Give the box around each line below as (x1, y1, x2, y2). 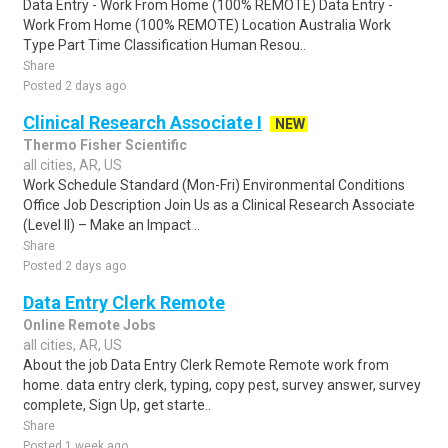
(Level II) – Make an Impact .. (23, 217, 200, 233)
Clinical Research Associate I (23, 112, 262, 133)
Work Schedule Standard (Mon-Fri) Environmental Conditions (23, 177, 405, 193)
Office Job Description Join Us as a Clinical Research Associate (23, 197, 415, 213)
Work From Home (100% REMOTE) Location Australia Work (23, 17, 391, 33)
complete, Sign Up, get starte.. (23, 397, 211, 413)
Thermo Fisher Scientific (23, 137, 187, 153)
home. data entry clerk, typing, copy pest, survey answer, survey (23, 377, 421, 393)
